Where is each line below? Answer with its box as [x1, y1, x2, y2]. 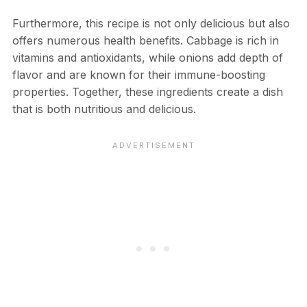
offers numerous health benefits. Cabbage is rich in [12, 34, 279, 48]
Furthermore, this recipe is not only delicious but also [12, 16, 290, 31]
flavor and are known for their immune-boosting [12, 68, 265, 82]
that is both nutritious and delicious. [12, 102, 196, 116]
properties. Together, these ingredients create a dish [12, 85, 283, 99]
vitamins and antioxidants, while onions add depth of [12, 51, 283, 65]
